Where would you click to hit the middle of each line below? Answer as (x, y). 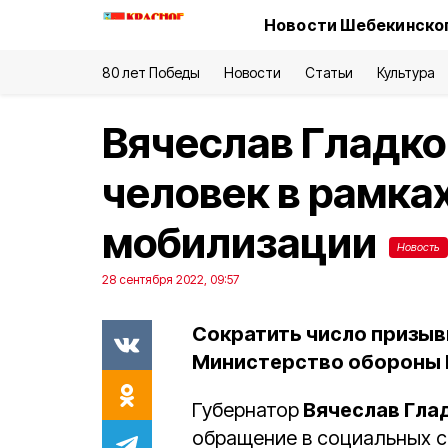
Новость (418, 247)
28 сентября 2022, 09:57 (170, 279)
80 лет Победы (151, 72)
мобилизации (243, 242)
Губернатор (245, 410)
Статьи (328, 72)
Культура (405, 72)
